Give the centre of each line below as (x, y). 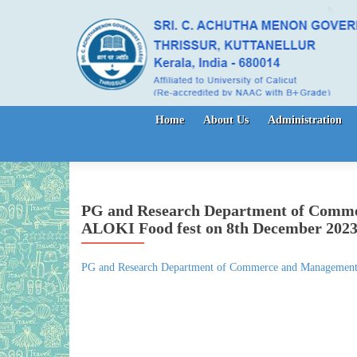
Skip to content (116, 114)
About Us (226, 120)
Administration (305, 120)
